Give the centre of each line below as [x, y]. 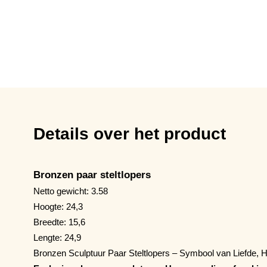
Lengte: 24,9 [57, 237]
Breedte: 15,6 [59, 222]
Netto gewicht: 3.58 [71, 191]
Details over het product [130, 133]
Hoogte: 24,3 [58, 206]
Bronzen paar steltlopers [92, 175]
